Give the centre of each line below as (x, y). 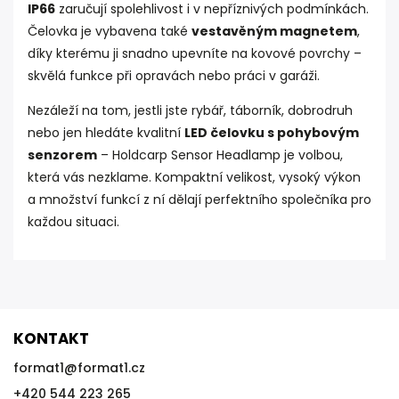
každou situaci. (73, 222)
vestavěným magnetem (274, 31)
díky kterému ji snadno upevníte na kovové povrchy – (195, 53)
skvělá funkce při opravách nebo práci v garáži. (174, 76)
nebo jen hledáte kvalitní (106, 133)
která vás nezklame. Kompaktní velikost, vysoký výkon (194, 177)
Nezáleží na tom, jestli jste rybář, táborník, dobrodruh (190, 110)
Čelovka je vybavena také (110, 31)
